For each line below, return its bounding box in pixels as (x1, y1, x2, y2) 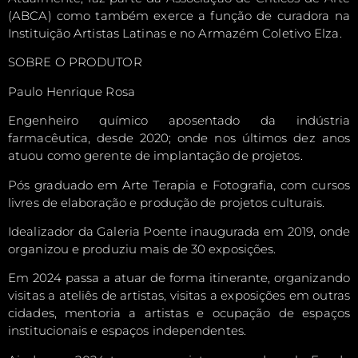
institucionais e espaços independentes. (8, 323, 246, 339)
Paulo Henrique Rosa (8, 83, 135, 99)
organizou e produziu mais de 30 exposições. (8, 241, 276, 257)
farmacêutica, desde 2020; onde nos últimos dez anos (8, 130, 350, 146)
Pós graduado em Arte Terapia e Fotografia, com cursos (8, 177, 350, 193)
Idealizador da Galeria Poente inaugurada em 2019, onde (8, 223, 350, 239)
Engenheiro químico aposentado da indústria (8, 113, 350, 129)
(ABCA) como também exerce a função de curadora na (8, 7, 350, 23)
